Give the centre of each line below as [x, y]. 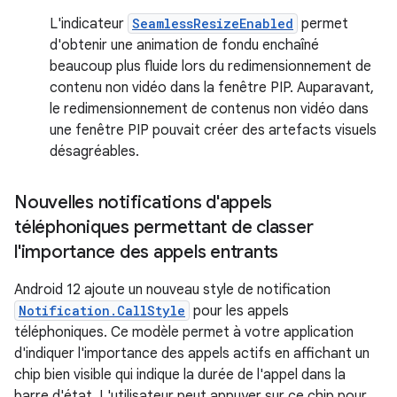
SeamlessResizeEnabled [213, 23]
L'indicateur [89, 23]
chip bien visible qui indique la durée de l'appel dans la [180, 374]
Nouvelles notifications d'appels [143, 202]
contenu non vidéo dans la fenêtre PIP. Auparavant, [212, 87]
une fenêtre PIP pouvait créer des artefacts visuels [213, 130]
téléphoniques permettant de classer [164, 227]
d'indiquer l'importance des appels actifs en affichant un [192, 353]
